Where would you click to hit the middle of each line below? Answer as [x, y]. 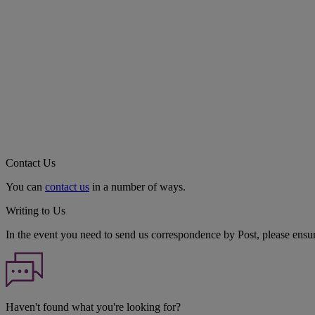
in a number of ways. [137, 186]
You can [25, 186]
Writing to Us [36, 210]
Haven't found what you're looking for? [93, 307]
